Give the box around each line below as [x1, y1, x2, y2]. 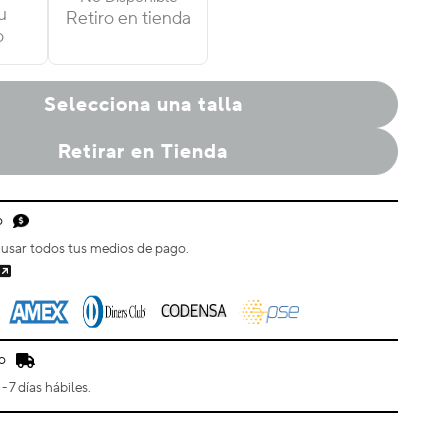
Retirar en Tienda [58, 138, 229, 165]
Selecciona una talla [43, 91, 243, 118]
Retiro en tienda [65, 7, 191, 30]
